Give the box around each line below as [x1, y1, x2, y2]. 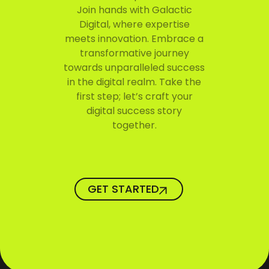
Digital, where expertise [79, 17, 190, 32]
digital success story [86, 104, 183, 118]
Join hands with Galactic [76, 3, 192, 17]
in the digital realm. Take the [67, 75, 202, 89]
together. [112, 118, 157, 133]
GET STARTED [87, 181, 159, 196]
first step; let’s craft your [76, 89, 193, 104]
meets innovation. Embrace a [65, 32, 204, 46]
